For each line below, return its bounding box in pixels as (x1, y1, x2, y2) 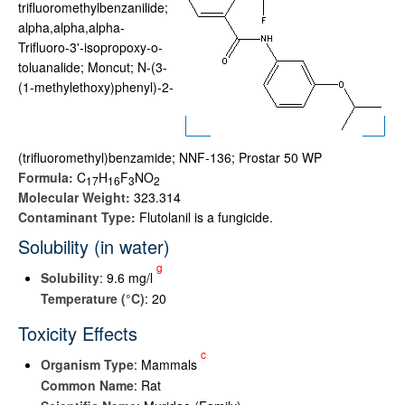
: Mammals (134, 355, 201, 373)
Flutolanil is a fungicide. (139, 208, 273, 226)
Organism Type (41, 355, 134, 373)
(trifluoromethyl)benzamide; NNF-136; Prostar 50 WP (18, 148, 322, 166)
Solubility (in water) (18, 233, 170, 259)
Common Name (41, 376, 134, 394)
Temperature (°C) (41, 289, 145, 307)
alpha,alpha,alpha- (18, 18, 125, 36)
